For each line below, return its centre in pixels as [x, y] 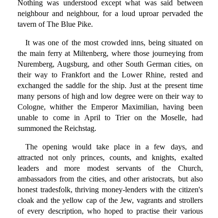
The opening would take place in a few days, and [114, 147]
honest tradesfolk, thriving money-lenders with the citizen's [110, 190]
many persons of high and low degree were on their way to [110, 96]
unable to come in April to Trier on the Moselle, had [110, 118]
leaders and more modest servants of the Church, [110, 168]
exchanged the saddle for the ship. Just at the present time [110, 86]
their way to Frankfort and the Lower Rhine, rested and [110, 75]
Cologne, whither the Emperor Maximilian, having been [110, 107]
